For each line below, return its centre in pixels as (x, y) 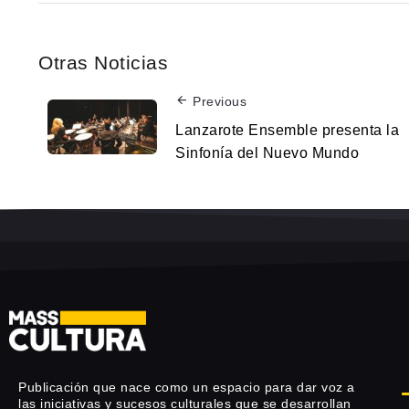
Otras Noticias (103, 62)
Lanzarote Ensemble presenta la (287, 130)
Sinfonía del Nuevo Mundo (267, 152)
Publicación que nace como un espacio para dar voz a (187, 388)
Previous (220, 101)
